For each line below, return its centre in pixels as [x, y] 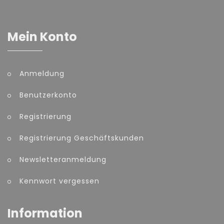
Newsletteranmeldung [63, 159]
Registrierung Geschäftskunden [82, 138]
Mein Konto [42, 36]
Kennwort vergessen [59, 181]
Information [45, 213]
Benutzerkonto [48, 95]
